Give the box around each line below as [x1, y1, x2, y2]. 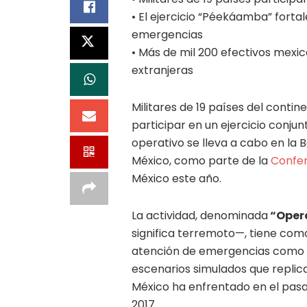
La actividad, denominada [132, 208, 268, 224]
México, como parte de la [132, 153, 271, 169]
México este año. [132, 171, 221, 187]
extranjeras [132, 62, 193, 79]
